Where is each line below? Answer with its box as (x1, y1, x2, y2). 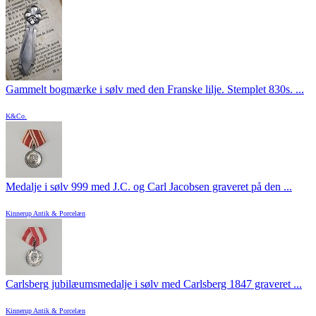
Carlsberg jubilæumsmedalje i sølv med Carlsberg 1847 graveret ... (6, 278, 302, 291)
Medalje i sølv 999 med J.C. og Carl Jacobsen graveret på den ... (6, 181, 292, 193)
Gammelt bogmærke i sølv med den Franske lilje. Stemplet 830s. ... (6, 83, 304, 96)
